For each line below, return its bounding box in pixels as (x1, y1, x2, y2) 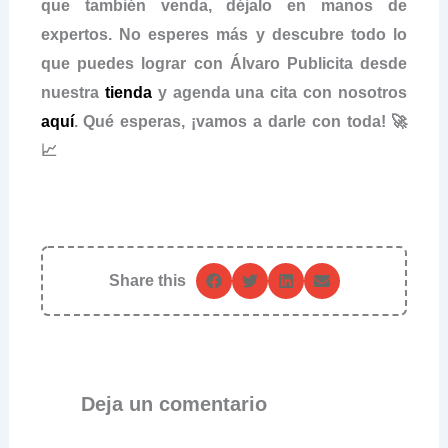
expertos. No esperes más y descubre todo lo (40, 25, 408, 43)
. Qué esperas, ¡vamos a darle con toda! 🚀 (73, 112, 408, 130)
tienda (104, 83, 152, 101)
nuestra (40, 83, 105, 101)
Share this (108, 271, 186, 289)
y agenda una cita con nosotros (151, 83, 408, 101)
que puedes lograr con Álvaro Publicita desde (40, 54, 408, 72)
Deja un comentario (80, 392, 267, 415)
